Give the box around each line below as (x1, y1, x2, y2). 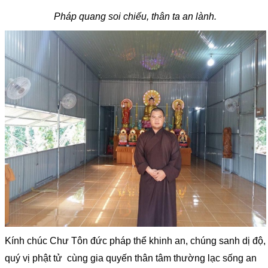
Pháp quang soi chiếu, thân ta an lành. (54, 11, 217, 22)
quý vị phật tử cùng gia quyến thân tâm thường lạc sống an (5, 252, 257, 263)
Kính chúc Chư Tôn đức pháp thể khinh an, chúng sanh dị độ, (5, 235, 266, 246)
